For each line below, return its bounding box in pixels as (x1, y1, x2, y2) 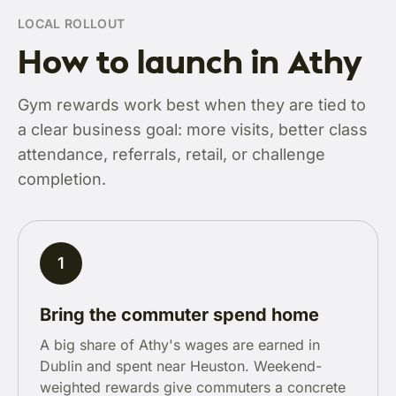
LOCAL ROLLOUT (18, 16, 126, 31)
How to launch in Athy (18, 41, 362, 81)
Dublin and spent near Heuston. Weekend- (40, 357, 322, 375)
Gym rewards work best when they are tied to (18, 95, 366, 114)
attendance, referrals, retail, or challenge (18, 145, 325, 164)
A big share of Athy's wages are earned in (40, 336, 320, 354)
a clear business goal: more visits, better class (18, 120, 368, 139)
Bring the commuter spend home (40, 304, 319, 325)
